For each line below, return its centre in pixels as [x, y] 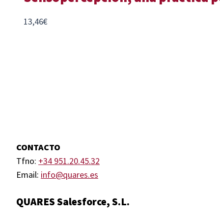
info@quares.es [69, 175]
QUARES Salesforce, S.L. [73, 202]
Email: [28, 175]
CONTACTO [38, 147]
